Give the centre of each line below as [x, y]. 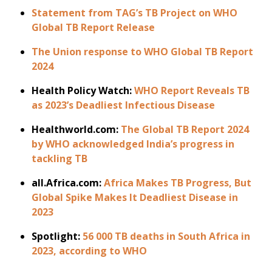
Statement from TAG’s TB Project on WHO [135, 13]
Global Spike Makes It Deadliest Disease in [135, 197]
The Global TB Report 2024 [185, 129]
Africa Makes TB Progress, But [178, 183]
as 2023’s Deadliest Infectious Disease [124, 105]
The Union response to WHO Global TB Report [143, 52]
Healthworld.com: [75, 129]
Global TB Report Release [93, 27]
